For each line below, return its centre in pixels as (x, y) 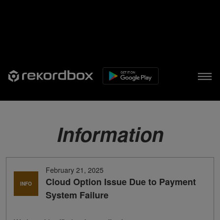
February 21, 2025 (75, 170)
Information (110, 134)
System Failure (77, 195)
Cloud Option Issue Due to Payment (121, 182)
